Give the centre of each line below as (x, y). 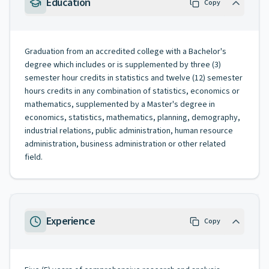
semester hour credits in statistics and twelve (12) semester (134, 78)
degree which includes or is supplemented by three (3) (123, 65)
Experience (71, 221)
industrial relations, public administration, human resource (129, 131)
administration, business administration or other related (125, 144)
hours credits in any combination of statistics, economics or (132, 91)
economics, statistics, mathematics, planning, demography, (132, 118)
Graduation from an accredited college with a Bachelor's (125, 52)
